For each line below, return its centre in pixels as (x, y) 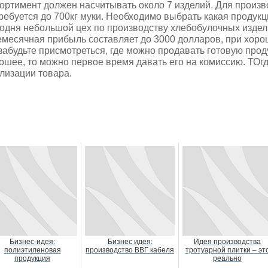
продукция (32, 258)
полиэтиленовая (32, 250)
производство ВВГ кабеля (130, 250)
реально (227, 258)
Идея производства (227, 242)
